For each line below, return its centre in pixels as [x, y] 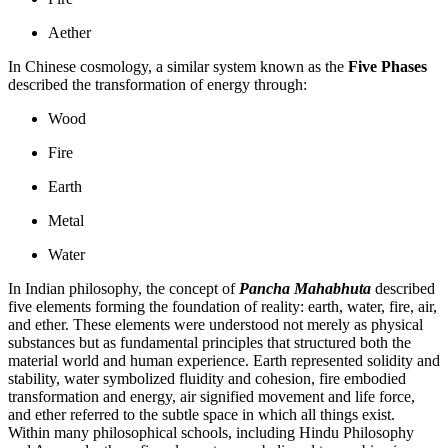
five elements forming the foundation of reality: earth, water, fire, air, [222, 306]
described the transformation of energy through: [157, 84]
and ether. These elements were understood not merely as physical [215, 324]
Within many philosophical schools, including [153, 432]
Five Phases [387, 66]
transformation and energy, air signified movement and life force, [211, 396]
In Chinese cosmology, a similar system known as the [178, 66]
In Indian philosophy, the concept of [123, 288]
